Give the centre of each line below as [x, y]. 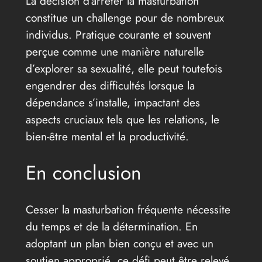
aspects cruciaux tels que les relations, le [122, 120]
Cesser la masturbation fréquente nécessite [128, 209]
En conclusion [83, 173]
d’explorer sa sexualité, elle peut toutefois [124, 69]
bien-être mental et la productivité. [107, 137]
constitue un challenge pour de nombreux [125, 18]
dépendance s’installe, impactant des [113, 103]
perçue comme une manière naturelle [115, 52]
